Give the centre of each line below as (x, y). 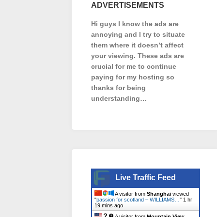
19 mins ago (109, 205)
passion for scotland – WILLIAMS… (138, 200)
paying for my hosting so (133, 77)
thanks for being (118, 88)
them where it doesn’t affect (137, 45)
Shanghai (159, 194)
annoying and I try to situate (138, 34)
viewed (180, 194)
